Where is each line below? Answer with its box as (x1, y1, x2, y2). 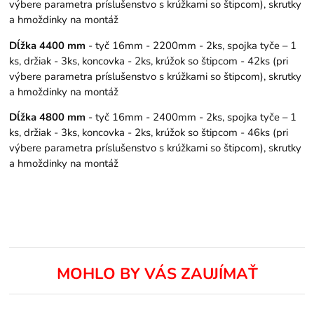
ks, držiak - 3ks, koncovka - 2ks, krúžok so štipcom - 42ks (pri (9, 53, 289, 68)
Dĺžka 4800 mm (9, 110, 86, 125)
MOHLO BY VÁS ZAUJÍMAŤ (56, 263, 258, 285)
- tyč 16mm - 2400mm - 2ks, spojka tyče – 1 (86, 110, 297, 125)
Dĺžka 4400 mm (9, 38, 86, 53)
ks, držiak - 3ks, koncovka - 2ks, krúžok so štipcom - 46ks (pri (9, 125, 289, 140)
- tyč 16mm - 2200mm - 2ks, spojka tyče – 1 (86, 38, 297, 53)
